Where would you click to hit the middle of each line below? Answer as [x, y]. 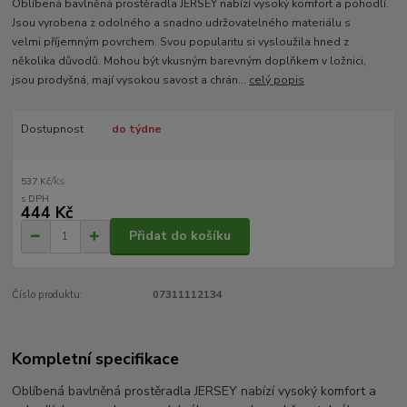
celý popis [277, 80]
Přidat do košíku [180, 236]
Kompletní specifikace [96, 359]
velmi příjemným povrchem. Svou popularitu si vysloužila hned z [181, 42]
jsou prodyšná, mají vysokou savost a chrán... [131, 80]
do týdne [136, 129]
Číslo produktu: [48, 294]
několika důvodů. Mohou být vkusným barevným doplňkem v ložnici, [189, 61]
